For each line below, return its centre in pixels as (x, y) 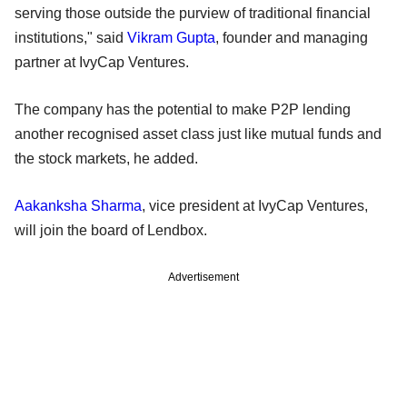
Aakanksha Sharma (78, 205)
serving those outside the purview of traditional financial (193, 13)
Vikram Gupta (171, 37)
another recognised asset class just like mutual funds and (198, 134)
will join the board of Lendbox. (111, 230)
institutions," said (71, 37)
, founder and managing (292, 37)
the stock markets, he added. (106, 158)
